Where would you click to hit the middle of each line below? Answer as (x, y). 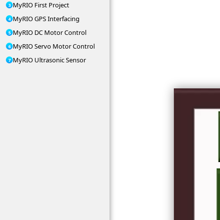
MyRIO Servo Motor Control (54, 46)
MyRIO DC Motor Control (50, 32)
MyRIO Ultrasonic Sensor (49, 60)
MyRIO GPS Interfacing (46, 19)
